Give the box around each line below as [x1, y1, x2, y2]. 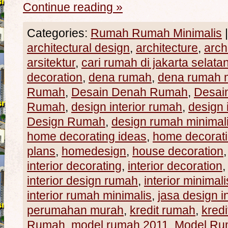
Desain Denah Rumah [71, 85, 188, 99]
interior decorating [27, 159, 122, 173]
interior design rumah [27, 174, 138, 187]
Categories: [27, 26, 91, 40]
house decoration [132, 145, 223, 158]
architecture [136, 41, 198, 54]
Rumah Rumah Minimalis [91, 26, 222, 40]
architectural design [27, 41, 130, 54]
